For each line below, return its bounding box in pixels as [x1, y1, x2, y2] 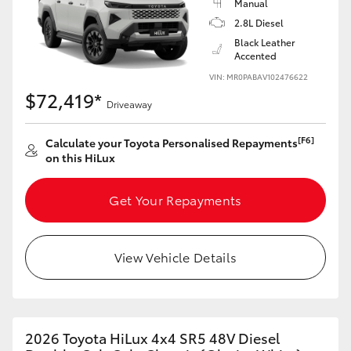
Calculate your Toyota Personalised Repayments [45, 135, 298, 150]
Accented [234, 49, 277, 62]
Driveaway [107, 97, 152, 110]
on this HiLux [45, 150, 115, 165]
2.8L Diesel [234, 16, 284, 29]
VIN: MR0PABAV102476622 [209, 71, 308, 82]
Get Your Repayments [109, 190, 242, 208]
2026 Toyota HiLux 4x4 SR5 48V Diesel [25, 327, 280, 348]
